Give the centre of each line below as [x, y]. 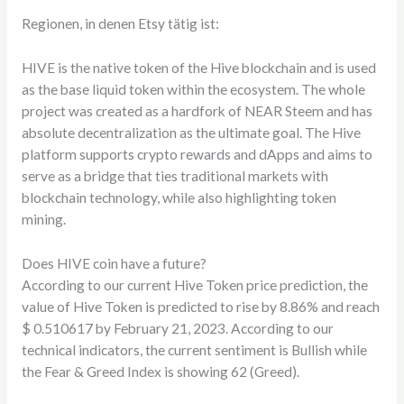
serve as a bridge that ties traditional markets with [174, 176]
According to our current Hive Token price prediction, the [194, 285]
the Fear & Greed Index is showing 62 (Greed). [160, 371]
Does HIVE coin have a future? [114, 263]
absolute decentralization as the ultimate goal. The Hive [191, 133]
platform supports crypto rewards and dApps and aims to [197, 155]
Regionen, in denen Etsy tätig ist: [120, 24]
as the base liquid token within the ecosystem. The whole [193, 90]
